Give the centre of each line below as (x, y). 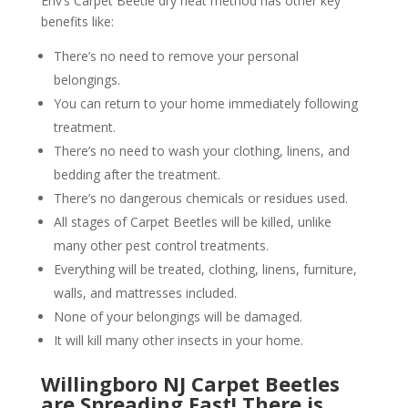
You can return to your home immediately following (205, 104)
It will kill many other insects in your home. (178, 341)
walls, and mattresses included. (145, 293)
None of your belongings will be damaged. (178, 317)
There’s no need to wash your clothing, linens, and (201, 151)
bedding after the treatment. (137, 175)
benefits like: (77, 22)
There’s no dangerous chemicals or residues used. (200, 199)
